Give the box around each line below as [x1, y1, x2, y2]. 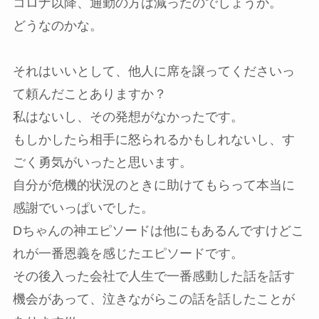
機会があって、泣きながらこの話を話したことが [12, 291, 295, 306]
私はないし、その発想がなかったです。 [12, 109, 244, 124]
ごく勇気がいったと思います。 [12, 155, 192, 169]
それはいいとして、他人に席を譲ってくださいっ [12, 63, 295, 78]
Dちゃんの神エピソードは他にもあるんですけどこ [12, 223, 304, 238]
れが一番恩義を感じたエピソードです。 [12, 246, 244, 261]
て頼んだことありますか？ [12, 86, 167, 101]
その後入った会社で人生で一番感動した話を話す [12, 268, 295, 283]
